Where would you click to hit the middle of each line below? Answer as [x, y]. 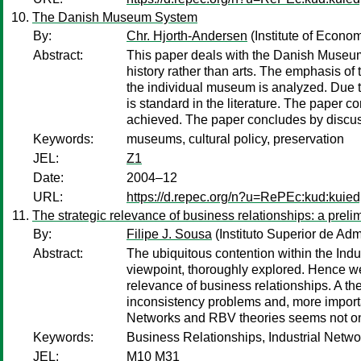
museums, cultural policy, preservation [235, 139]
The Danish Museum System [115, 17]
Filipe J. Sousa [169, 234]
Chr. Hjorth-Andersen [187, 36]
